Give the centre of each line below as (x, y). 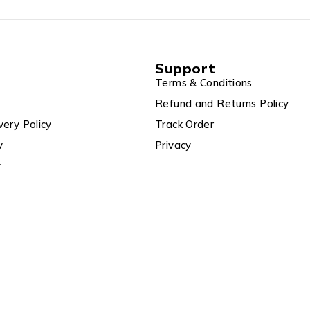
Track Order (185, 125)
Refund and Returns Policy (222, 104)
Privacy (173, 145)
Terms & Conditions (204, 83)
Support (185, 69)
